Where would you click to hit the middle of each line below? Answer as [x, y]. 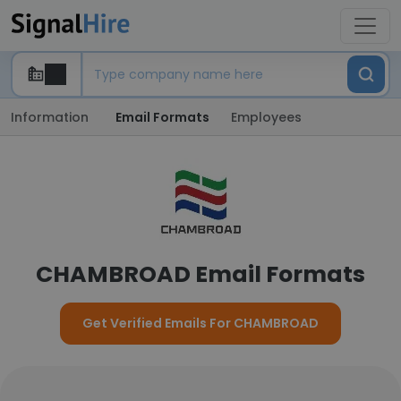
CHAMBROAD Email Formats [200, 274]
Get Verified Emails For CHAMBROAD [200, 323]
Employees [266, 117]
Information [50, 117]
